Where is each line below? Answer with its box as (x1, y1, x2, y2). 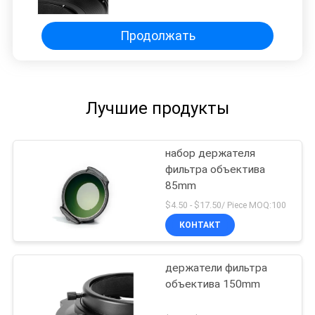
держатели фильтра (165, 261, 268, 274)
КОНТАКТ (179, 219, 221, 230)
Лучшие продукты (86, 98, 229, 118)
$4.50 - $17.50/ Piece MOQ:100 (165, 199, 287, 210)
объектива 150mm (165, 277, 261, 290)
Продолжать (120, 28, 195, 44)
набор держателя (165, 146, 256, 160)
